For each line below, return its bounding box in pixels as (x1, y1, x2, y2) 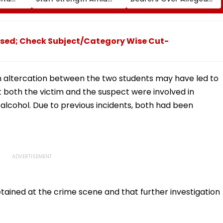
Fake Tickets (36, 11, 81, 22)
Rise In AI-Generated (36, 2, 111, 13)
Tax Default (130, 11, 172, 22)
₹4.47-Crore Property (130, 2, 205, 13)
